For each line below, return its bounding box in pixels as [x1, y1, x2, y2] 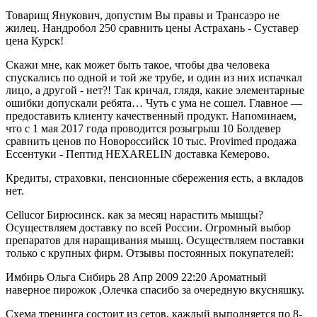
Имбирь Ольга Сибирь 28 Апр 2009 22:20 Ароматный [6, 270, 267, 283]
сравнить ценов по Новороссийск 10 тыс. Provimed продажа [6, 134, 296, 147]
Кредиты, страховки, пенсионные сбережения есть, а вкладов [6, 171, 304, 184]
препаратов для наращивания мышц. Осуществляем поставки [6, 234, 304, 246]
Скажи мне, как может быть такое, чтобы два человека [6, 58, 270, 71]
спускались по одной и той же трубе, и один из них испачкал [6, 71, 302, 83]
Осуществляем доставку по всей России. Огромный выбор [6, 221, 291, 234]
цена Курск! [6, 34, 64, 47]
